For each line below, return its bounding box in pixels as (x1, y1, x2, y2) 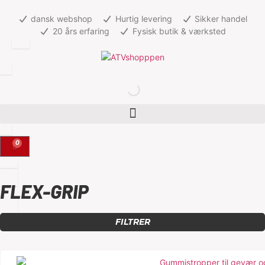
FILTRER (115, 216, 150, 227)
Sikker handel (195, 14, 248, 24)
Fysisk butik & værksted (132, 26, 226, 36)
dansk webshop (31, 14, 93, 24)
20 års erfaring (53, 26, 109, 36)
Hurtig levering (115, 14, 172, 24)
